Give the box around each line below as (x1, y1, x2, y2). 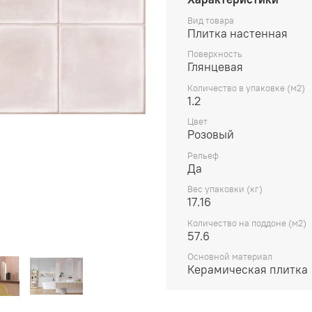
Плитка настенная (187, 25, 288, 41)
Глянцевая (187, 59, 243, 75)
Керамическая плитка (187, 262, 308, 278)
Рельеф (187, 149, 219, 162)
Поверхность (187, 48, 242, 61)
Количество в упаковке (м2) (187, 81, 305, 94)
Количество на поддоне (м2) (187, 217, 306, 229)
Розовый (187, 127, 234, 143)
